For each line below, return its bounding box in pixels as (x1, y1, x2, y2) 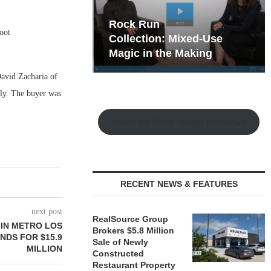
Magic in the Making (108, 47, 212, 59)
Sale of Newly (93, 237, 149, 247)
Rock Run (108, 18, 159, 30)
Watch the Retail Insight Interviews (112, 116, 246, 127)
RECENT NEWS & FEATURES (120, 179, 238, 189)
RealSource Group (93, 214, 169, 224)
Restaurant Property (93, 260, 176, 270)
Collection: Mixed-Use (108, 33, 222, 45)
